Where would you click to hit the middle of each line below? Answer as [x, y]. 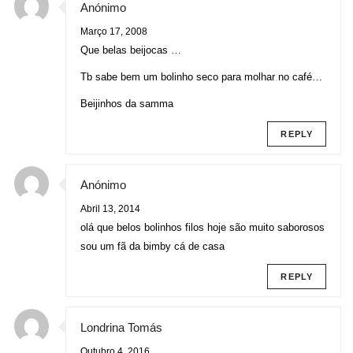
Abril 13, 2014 [110, 208]
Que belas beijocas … [131, 50]
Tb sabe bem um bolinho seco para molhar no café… [201, 76]
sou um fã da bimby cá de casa [152, 246]
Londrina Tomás [121, 327]
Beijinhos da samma [127, 103]
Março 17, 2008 [114, 31]
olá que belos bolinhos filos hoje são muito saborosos [203, 227]
